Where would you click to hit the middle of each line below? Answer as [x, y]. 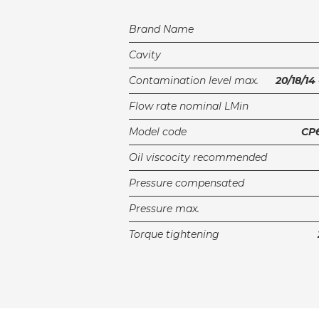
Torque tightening [174, 234]
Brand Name [162, 29]
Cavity [145, 54]
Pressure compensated [187, 183]
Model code [158, 131]
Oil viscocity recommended [198, 157]
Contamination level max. [194, 80]
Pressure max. [164, 208]
